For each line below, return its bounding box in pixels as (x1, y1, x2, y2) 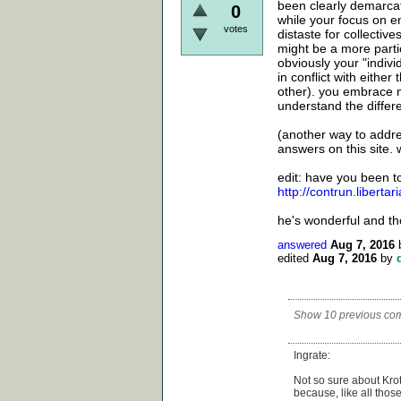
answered (277, 237, 327, 252)
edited (277, 251, 309, 265)
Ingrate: (294, 348, 330, 362)
